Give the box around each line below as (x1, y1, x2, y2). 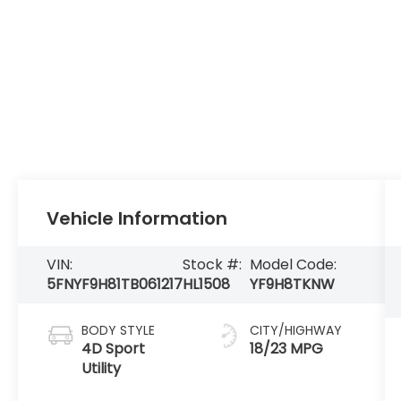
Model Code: (249, 254, 337, 275)
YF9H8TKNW (249, 274, 335, 294)
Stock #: (183, 254, 243, 275)
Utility (81, 357, 122, 379)
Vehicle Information (47, 206, 228, 232)
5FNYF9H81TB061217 (47, 274, 183, 294)
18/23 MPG (249, 337, 323, 359)
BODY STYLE (81, 320, 156, 339)
